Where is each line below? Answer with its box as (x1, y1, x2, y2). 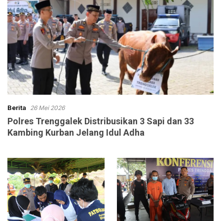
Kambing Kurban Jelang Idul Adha (7, 127, 145, 138)
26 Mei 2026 (30, 104, 65, 112)
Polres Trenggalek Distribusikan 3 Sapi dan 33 (7, 116, 194, 127)
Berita (7, 104, 26, 112)
